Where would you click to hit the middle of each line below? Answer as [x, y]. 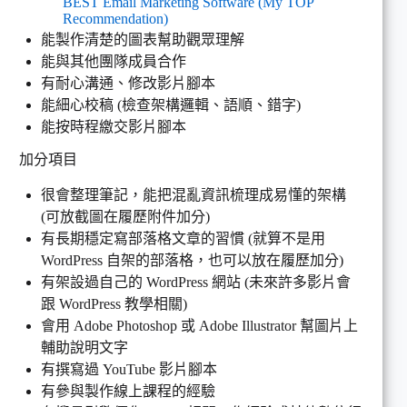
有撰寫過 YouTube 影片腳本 [129, 370]
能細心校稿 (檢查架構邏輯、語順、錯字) [171, 104]
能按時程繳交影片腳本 [114, 126]
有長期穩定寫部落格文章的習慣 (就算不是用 [183, 239]
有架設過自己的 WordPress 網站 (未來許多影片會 [196, 283]
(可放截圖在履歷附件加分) [125, 217]
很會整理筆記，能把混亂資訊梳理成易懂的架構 [194, 195]
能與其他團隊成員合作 [114, 61]
